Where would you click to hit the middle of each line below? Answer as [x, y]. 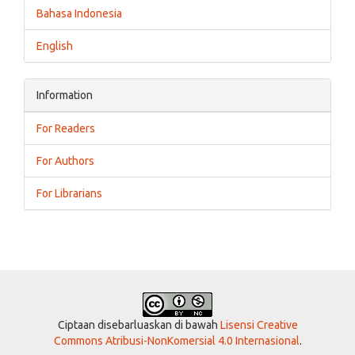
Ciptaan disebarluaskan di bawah [139, 325]
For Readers [66, 129]
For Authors [65, 161]
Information [65, 95]
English [55, 46]
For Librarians [69, 194]
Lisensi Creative [259, 325]
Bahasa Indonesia [79, 14]
